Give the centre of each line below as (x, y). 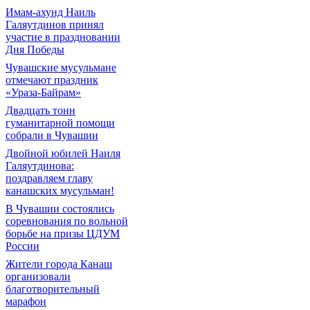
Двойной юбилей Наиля (63, 153)
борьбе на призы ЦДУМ (63, 234)
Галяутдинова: (40, 166)
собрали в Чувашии (52, 135)
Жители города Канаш (59, 264)
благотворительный (53, 289)
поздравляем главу (49, 178)
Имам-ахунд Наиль (51, 12)
